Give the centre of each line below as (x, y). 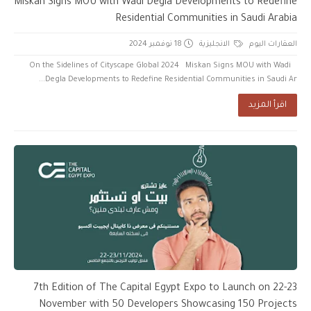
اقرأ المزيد (268, 105)
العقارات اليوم (273, 44)
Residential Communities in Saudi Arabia (206, 19)
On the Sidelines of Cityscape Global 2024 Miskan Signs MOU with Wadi (160, 66)
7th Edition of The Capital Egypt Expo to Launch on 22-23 (165, 288)
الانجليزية (216, 44)
